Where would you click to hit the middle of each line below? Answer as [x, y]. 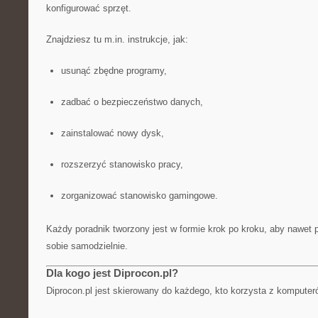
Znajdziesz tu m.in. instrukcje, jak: [117, 39]
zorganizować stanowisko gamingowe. [139, 196]
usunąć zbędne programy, [114, 71]
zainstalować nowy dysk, [112, 133]
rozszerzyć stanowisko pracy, [122, 164]
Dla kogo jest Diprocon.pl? [112, 273]
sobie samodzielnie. [87, 246]
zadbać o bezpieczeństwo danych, [132, 102]
